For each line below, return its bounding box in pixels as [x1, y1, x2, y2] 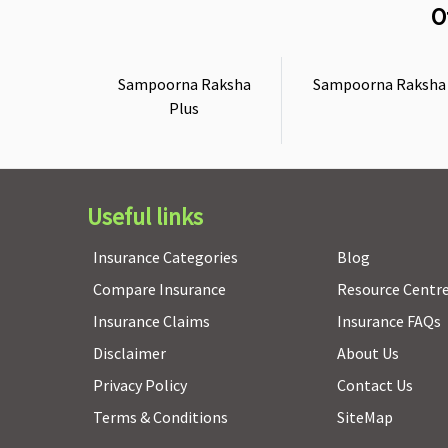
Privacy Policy [93, 375, 187, 395]
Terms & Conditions [93, 407, 228, 427]
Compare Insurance [93, 279, 226, 299]
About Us [336, 343, 399, 363]
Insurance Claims [93, 311, 210, 331]
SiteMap [336, 407, 393, 427]
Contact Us [336, 375, 413, 395]
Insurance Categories [93, 247, 238, 267]
